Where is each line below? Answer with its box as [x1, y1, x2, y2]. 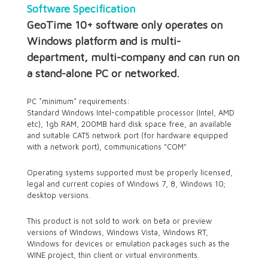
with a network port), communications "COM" [26, 142, 187, 151]
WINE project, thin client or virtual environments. [26, 250, 202, 260]
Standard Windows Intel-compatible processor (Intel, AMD [26, 108, 234, 117]
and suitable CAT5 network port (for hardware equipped [26, 130, 228, 140]
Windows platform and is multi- [26, 34, 181, 47]
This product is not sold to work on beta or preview [26, 216, 212, 226]
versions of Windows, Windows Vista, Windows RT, [26, 227, 208, 237]
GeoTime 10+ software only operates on [26, 18, 223, 31]
